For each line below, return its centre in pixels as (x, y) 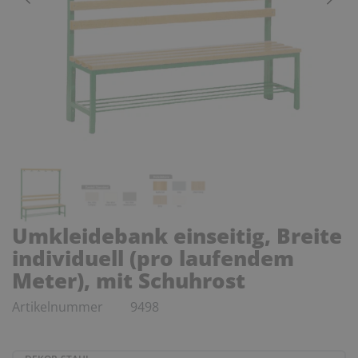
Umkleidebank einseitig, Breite (177, 235)
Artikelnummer (59, 306)
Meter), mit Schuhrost (129, 280)
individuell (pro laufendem (153, 258)
